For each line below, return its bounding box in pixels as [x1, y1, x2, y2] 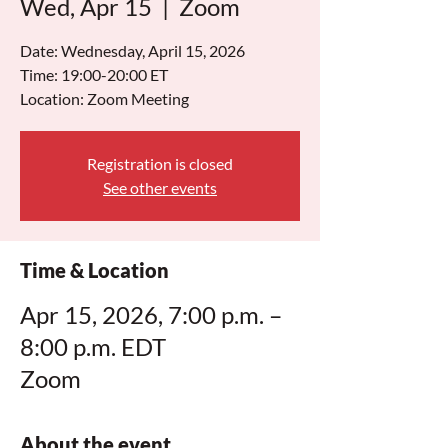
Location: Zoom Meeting [20, 89, 189, 108]
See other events [103, 178, 217, 197]
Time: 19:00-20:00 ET [20, 65, 168, 84]
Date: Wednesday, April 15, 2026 [20, 41, 245, 60]
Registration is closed [87, 154, 233, 173]
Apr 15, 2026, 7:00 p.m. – [20, 300, 282, 329]
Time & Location [20, 258, 169, 282]
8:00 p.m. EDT [20, 332, 166, 361]
